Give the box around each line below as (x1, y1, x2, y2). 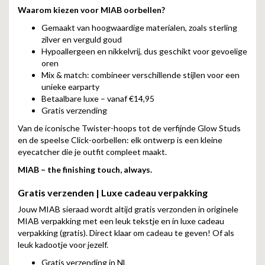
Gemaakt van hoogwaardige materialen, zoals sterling (41, 22, 237, 33)
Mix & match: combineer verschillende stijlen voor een (41, 70, 240, 80)
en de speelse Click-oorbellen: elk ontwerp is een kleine (18, 135, 222, 145)
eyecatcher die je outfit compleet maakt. (18, 147, 167, 157)
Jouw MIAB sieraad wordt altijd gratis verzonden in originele (18, 204, 238, 214)
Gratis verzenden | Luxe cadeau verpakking (18, 187, 208, 198)
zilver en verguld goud (41, 34, 122, 44)
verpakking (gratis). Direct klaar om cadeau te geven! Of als (18, 228, 234, 238)
